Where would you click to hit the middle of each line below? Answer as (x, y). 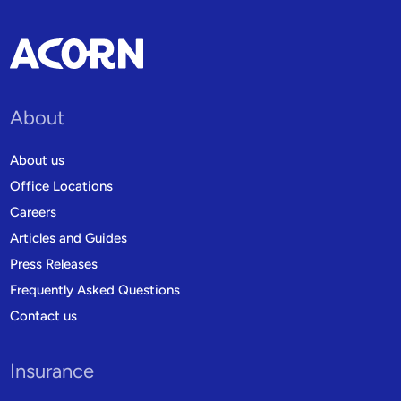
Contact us (44, 316)
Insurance (52, 371)
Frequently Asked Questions (95, 290)
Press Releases (54, 264)
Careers (34, 212)
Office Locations (62, 186)
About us (38, 160)
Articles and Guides (69, 238)
